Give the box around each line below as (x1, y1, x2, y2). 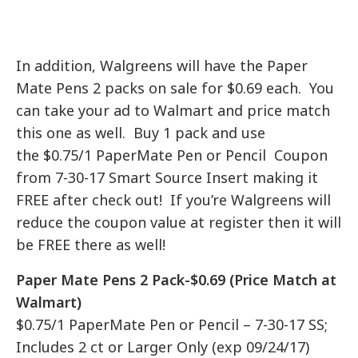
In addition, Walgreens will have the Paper (16, 55, 308, 75)
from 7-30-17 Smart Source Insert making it (16, 167, 319, 187)
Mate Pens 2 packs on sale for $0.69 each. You (16, 78, 335, 97)
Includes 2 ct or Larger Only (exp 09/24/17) (16, 336, 310, 356)
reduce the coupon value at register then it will (16, 212, 342, 232)
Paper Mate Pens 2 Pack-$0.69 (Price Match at (16, 269, 337, 289)
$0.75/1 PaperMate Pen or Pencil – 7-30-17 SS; (16, 314, 328, 334)
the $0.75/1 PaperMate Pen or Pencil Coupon (16, 145, 328, 165)
